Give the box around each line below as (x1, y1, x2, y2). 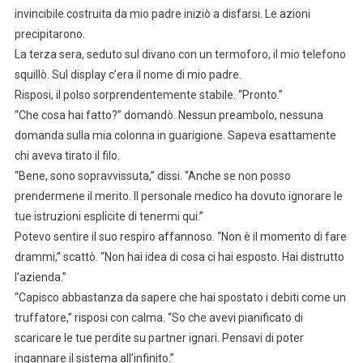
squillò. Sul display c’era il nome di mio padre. (14, 68, 241, 82)
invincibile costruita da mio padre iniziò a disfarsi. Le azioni (14, 7, 310, 21)
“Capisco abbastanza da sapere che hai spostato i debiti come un (14, 291, 346, 305)
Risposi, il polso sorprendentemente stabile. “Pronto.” (14, 88, 283, 102)
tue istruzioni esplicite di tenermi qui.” (14, 210, 203, 224)
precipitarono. (14, 28, 85, 41)
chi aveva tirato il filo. (14, 149, 120, 163)
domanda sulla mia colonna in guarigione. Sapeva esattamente (14, 129, 336, 143)
